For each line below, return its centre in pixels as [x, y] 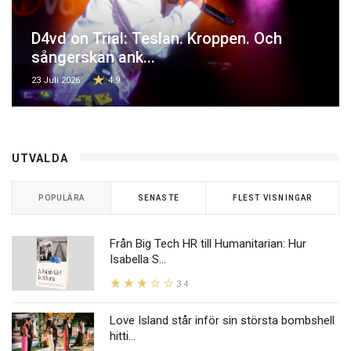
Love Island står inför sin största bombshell [222, 320]
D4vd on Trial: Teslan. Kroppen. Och [157, 38]
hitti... [123, 336]
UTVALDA [40, 158]
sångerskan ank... [93, 57]
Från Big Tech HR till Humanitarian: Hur [208, 243]
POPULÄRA [62, 197]
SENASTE [158, 197]
